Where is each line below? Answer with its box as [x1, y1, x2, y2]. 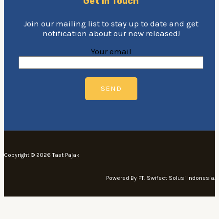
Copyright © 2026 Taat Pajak [4, 151, 81, 158]
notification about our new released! [42, 28, 180, 38]
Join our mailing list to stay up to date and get [23, 18, 198, 28]
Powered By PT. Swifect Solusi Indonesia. [106, 174, 215, 181]
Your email [90, 46, 131, 56]
